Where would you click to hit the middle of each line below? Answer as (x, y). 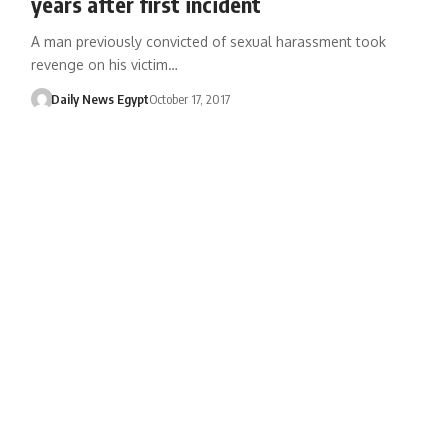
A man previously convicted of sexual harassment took (208, 41)
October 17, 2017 (190, 98)
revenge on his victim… (104, 64)
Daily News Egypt (100, 98)
